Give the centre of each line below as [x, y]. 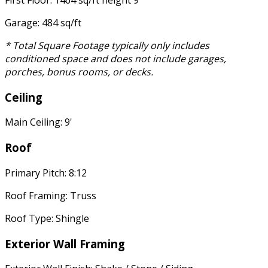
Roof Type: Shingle [47, 218]
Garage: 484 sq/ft [43, 23]
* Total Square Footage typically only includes [107, 46]
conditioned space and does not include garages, [115, 59]
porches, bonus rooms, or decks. [79, 72]
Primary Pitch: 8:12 [46, 173]
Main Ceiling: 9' [39, 122]
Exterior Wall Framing [65, 243]
